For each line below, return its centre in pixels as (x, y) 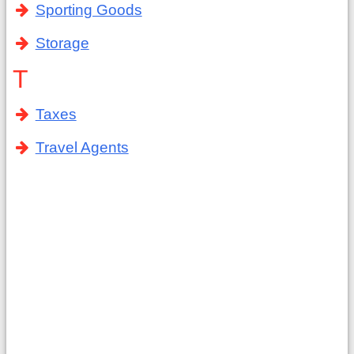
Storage (62, 43)
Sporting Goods (88, 10)
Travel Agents (82, 147)
